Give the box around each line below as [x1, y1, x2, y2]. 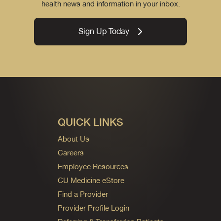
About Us [57, 134, 89, 143]
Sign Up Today [78, 26, 130, 36]
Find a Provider [57, 189, 108, 198]
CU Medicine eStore [57, 176, 124, 184]
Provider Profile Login [57, 203, 129, 212]
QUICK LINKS [57, 115, 123, 128]
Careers [57, 148, 84, 157]
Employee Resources [57, 162, 128, 171]
